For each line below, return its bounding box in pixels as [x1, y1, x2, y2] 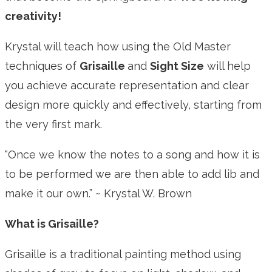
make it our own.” [5, 187, 92, 200]
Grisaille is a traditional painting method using [5, 248, 241, 261]
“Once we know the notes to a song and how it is [5, 148, 260, 161]
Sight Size [150, 59, 204, 73]
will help [204, 59, 251, 73]
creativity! [5, 10, 61, 23]
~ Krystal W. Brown [92, 187, 192, 200]
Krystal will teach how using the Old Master [5, 40, 231, 53]
